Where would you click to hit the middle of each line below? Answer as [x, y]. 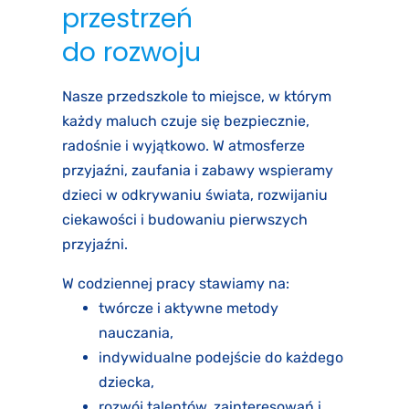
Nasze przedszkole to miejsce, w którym [197, 97]
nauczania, [136, 333]
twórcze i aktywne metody [189, 309]
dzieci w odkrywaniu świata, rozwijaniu [195, 195]
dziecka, [126, 383]
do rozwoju [131, 52]
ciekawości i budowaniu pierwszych [185, 220]
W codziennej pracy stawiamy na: [176, 284]
